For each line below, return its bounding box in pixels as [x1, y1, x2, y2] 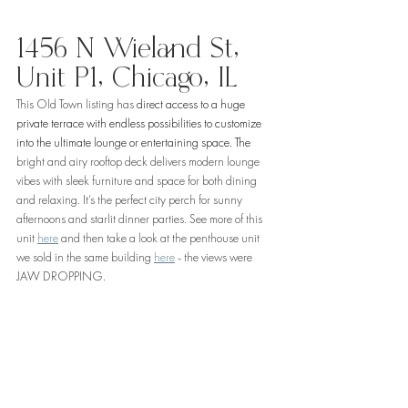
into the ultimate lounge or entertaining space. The [16, 137, 253, 150]
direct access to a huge [137, 98, 248, 112]
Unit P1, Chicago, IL [16, 63, 237, 96]
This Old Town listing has [16, 98, 137, 112]
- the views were [175, 251, 255, 265]
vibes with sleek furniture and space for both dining [16, 175, 260, 189]
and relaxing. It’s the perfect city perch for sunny [16, 194, 245, 208]
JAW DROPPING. [16, 270, 108, 284]
